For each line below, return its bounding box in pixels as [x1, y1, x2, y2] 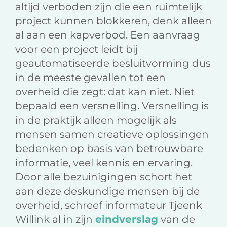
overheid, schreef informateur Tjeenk [15, 199, 202, 212]
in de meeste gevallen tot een [15, 71, 166, 84]
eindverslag [95, 213, 158, 226]
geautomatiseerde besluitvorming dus [15, 57, 211, 70]
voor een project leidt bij [15, 43, 138, 56]
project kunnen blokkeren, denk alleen [15, 15, 212, 27]
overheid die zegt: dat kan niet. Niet [15, 86, 195, 98]
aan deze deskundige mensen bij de [15, 185, 200, 198]
